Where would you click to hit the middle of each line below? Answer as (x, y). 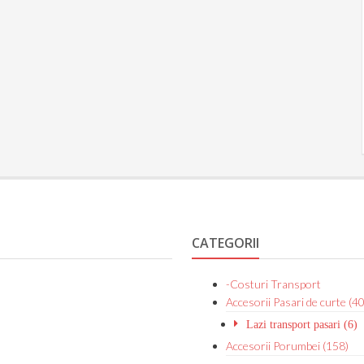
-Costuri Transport (274, 284)
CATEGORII (226, 243)
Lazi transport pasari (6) (302, 325)
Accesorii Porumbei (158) (288, 346)
